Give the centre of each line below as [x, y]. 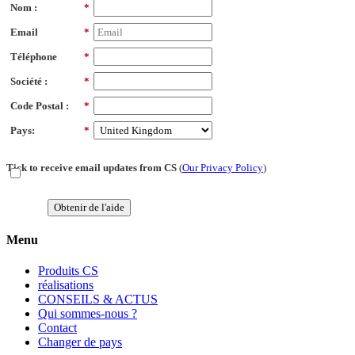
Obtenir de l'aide [89, 207]
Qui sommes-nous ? [88, 314]
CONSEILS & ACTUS [98, 300]
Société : [29, 82]
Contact [57, 328]
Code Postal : [40, 106]
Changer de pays [80, 342]
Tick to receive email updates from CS [92, 167]
